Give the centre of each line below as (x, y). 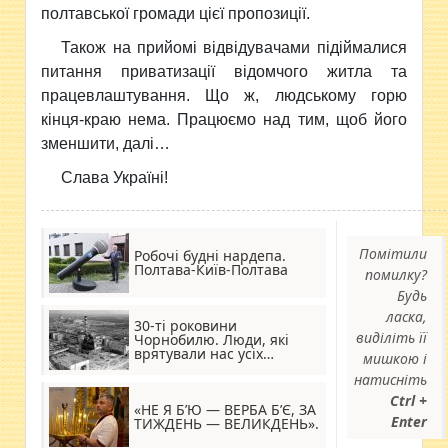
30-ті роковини (186, 325)
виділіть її (392, 337)
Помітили (393, 253)
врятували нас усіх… (204, 353)
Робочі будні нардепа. (210, 255)
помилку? (396, 274)
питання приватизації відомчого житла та (224, 71)
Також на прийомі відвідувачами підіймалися (234, 47)
